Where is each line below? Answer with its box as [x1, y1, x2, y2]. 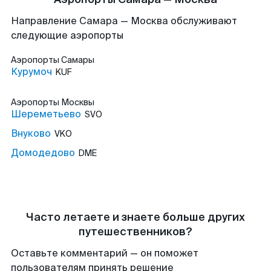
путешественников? [79, 224, 192, 239]
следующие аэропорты [11, 29, 123, 42]
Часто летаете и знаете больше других [26, 210, 245, 224]
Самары [61, 54, 94, 65]
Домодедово [11, 146, 75, 159]
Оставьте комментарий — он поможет [11, 247, 198, 260]
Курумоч [11, 65, 52, 78]
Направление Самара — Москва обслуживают [11, 15, 237, 27]
